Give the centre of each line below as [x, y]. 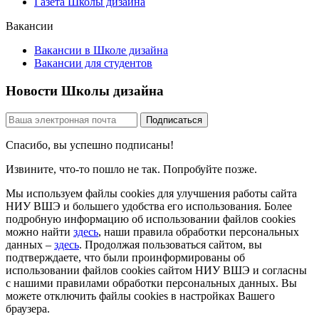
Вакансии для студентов [93, 63]
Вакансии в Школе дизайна [101, 51]
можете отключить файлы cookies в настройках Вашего [140, 296]
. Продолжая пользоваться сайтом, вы [171, 244]
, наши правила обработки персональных [199, 231]
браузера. [28, 308]
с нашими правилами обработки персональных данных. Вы [151, 283]
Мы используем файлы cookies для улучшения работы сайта [151, 193]
